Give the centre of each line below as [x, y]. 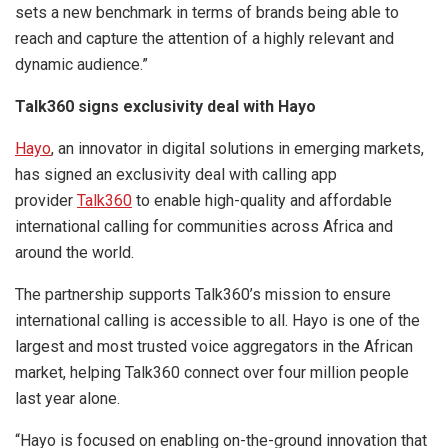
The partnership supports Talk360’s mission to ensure [203, 295]
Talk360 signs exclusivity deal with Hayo [165, 107]
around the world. [74, 253]
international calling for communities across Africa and [204, 227]
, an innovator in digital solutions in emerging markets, [237, 149]
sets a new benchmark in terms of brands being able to [207, 13]
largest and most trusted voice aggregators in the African [214, 347]
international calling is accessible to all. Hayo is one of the [217, 321]
